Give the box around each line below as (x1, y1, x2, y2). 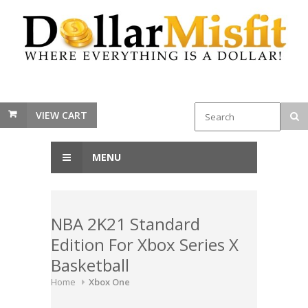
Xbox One (89, 276, 130, 289)
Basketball (51, 254, 129, 277)
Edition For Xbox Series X (51, 233, 239, 256)
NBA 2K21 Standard (51, 212, 200, 236)
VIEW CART (36, 109, 87, 122)
